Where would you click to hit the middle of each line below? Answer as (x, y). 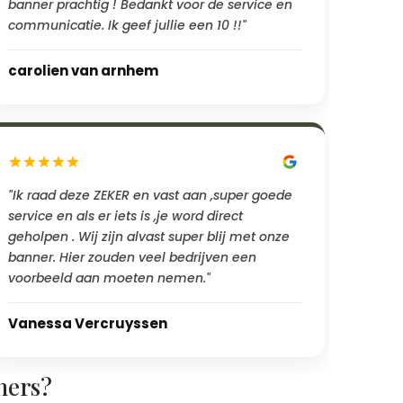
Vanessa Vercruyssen (88, 323)
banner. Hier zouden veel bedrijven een (133, 257)
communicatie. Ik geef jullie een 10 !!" (128, 25)
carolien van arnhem (84, 70)
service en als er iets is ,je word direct (126, 215)
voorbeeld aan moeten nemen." (110, 278)
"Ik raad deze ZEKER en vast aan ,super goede (151, 195)
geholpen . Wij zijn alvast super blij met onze (149, 236)
